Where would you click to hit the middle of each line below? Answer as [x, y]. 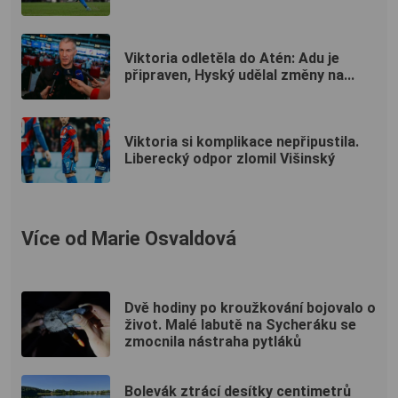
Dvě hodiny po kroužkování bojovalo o [250, 307]
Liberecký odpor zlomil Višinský [230, 159]
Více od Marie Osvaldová [129, 239]
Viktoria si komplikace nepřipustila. [242, 142]
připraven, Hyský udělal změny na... [239, 76]
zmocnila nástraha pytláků [213, 341]
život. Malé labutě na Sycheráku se [240, 324]
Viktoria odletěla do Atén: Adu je [232, 59]
